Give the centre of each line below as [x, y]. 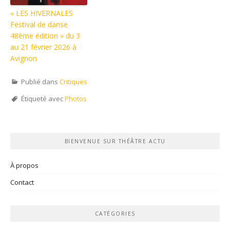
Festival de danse [39, 24]
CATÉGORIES [115, 214]
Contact [22, 183]
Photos [76, 98]
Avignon [24, 58]
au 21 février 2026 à [43, 47]
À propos [24, 166]
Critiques [73, 81]
